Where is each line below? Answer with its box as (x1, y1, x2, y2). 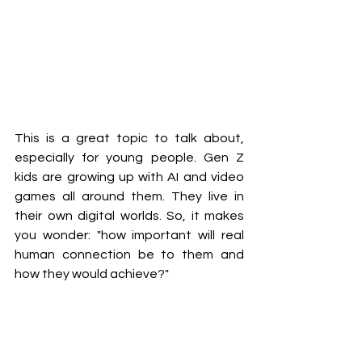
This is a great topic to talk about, (15, 132, 244, 145)
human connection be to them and (15, 248, 244, 262)
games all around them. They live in (15, 190, 244, 204)
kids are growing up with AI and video (15, 170, 244, 184)
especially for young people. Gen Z (15, 151, 244, 165)
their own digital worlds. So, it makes (15, 209, 244, 223)
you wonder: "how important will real (15, 229, 244, 242)
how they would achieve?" (15, 267, 169, 281)
